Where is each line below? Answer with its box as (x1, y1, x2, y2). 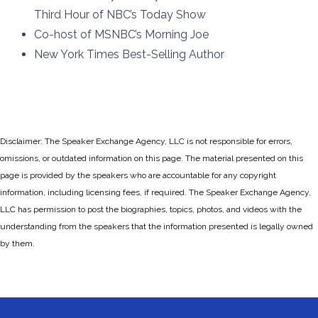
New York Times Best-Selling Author (34, 48, 224, 61)
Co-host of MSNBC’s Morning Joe (34, 28, 209, 41)
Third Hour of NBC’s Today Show (34, 8, 206, 21)
